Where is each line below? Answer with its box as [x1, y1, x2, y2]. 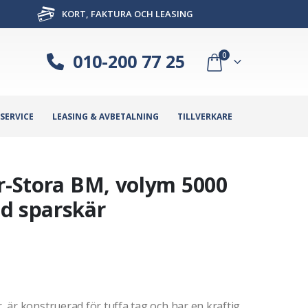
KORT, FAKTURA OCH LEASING [59, 8, 193, 20]
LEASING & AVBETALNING [52, 110, 159, 122]
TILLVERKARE [177, 110, 232, 122]
